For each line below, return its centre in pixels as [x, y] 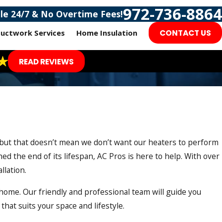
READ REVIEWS [46, 61]
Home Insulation [107, 33]
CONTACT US [186, 33]
